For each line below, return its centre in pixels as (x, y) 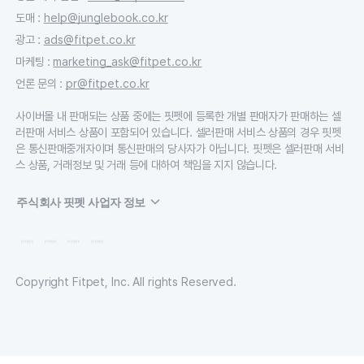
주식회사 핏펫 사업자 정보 (81, 201)
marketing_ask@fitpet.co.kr (128, 61)
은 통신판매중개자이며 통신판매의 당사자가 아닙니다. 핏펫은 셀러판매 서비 (180, 148)
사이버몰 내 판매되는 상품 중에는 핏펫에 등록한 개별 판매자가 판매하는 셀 (178, 115)
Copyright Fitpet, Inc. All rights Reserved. (126, 281)
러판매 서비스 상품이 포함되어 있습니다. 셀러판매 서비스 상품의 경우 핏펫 (178, 132)
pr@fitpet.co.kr (107, 83)
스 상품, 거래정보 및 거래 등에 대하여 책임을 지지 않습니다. (147, 164)
